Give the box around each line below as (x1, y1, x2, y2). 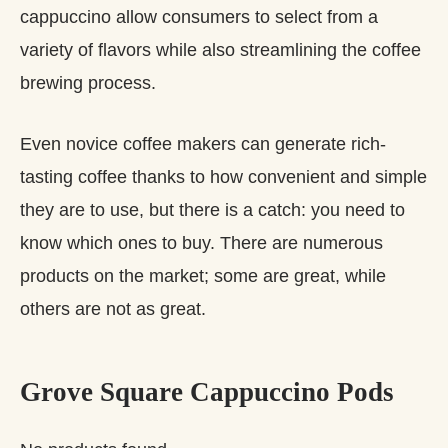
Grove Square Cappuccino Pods (20, 377, 394, 407)
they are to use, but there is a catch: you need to (20, 199, 405, 220)
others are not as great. (20, 298, 206, 319)
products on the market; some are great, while (20, 265, 386, 286)
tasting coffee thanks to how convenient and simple (20, 166, 427, 187)
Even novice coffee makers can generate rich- (20, 133, 386, 154)
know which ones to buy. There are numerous (20, 232, 383, 253)
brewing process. (20, 72, 156, 93)
